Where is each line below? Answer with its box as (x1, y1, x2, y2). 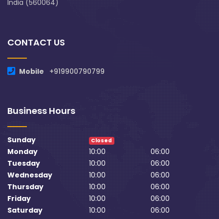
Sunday (7, 135, 36, 145)
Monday (7, 147, 38, 156)
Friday (7, 194, 31, 203)
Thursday (7, 182, 44, 192)
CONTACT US (7, 36, 65, 48)
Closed (91, 137, 112, 144)
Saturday (7, 205, 43, 215)
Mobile (19, 66, 45, 76)
